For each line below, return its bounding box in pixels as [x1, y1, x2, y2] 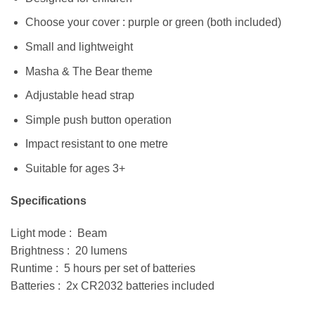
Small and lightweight [25, 41, 133, 53]
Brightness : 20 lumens [11, 244, 127, 257]
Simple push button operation [25, 113, 172, 126]
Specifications [11, 194, 86, 207]
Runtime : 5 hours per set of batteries [11, 262, 195, 274]
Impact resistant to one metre [25, 138, 168, 150]
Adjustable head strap [25, 89, 134, 102]
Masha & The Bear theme [25, 65, 153, 77]
